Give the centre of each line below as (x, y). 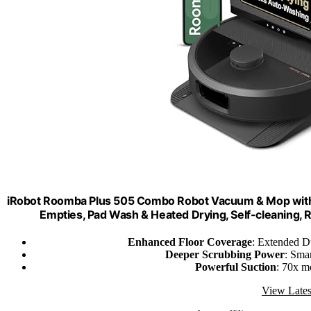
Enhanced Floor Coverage (190, 242)
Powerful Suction (236, 267)
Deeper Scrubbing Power (225, 254)
